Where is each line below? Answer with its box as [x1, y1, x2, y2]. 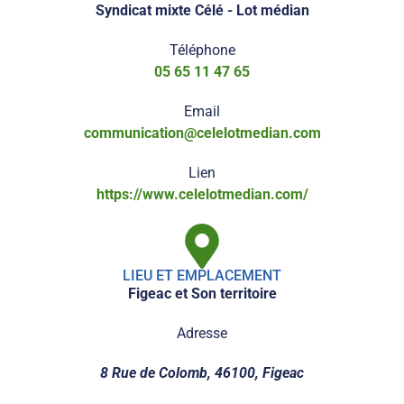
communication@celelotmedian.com [83, 124, 321, 142]
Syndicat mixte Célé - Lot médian [95, 2, 309, 20]
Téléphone [169, 41, 235, 60]
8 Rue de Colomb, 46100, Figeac [100, 364, 304, 382]
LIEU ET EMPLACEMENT [131, 267, 281, 285]
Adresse [177, 325, 227, 343]
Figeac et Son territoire [127, 285, 277, 303]
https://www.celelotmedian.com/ [96, 186, 308, 204]
